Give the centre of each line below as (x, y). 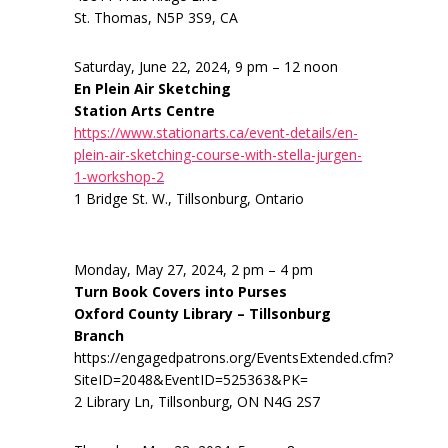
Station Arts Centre (144, 111)
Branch (99, 336)
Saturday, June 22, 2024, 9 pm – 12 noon (206, 67)
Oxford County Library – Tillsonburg (202, 314)
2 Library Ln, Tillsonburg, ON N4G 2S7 (197, 402)
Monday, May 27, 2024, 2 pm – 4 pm (193, 270)
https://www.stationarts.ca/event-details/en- (216, 133)
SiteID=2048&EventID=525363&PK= (191, 380)
